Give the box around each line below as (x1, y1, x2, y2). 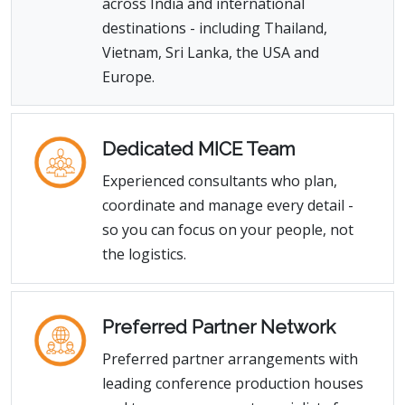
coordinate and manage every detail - (102, 195, 353, 216)
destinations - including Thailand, (102, 17, 327, 38)
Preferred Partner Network (102, 315, 335, 338)
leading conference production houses (102, 372, 363, 393)
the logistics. (102, 244, 186, 265)
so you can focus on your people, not (102, 220, 353, 240)
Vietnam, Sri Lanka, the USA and (102, 42, 319, 62)
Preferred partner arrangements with (102, 348, 358, 369)
